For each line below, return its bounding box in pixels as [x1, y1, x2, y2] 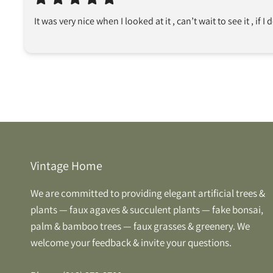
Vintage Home [30, 157, 102, 174]
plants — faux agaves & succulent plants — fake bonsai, [30, 202, 263, 216]
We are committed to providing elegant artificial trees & [30, 186, 265, 200]
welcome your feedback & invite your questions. [30, 235, 232, 249]
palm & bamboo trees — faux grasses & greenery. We [30, 219, 250, 233]
